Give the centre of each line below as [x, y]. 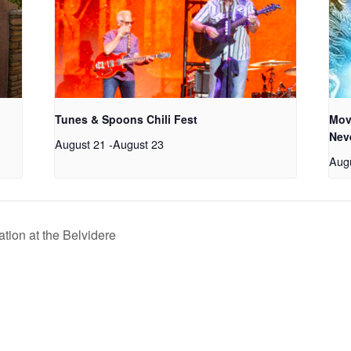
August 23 [139, 143]
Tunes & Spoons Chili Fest [127, 119]
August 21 [81, 143]
